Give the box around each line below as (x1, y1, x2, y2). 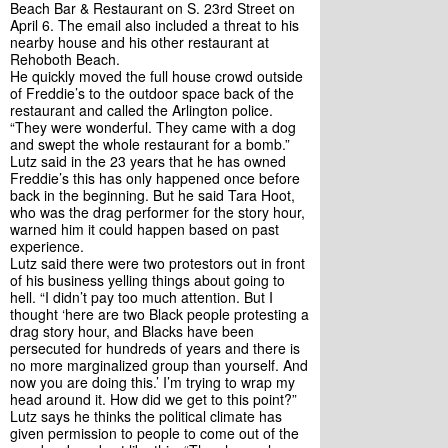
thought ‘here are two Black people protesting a (10, 304, 309, 324)
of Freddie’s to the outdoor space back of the (10, 83, 294, 103)
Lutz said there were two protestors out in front (10, 253, 305, 273)
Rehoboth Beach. (10, 49, 124, 69)
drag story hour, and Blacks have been (10, 321, 254, 341)
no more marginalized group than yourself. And (10, 355, 308, 375)
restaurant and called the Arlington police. (10, 100, 273, 120)
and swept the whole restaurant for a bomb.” (10, 134, 290, 154)
